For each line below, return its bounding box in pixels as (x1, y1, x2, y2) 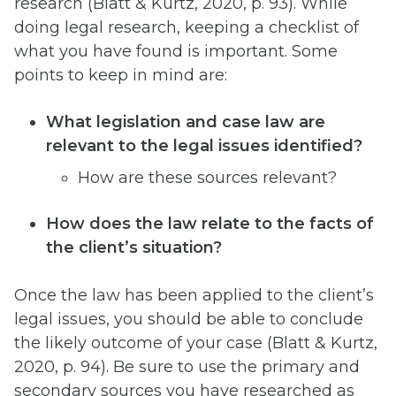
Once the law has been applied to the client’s (14, 286, 374, 306)
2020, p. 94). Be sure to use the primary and (14, 357, 360, 377)
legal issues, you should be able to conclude (14, 309, 363, 330)
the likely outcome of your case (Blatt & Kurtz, (14, 333, 377, 354)
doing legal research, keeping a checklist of (14, 17, 359, 37)
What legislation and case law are (46, 111, 325, 132)
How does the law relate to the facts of (46, 214, 374, 234)
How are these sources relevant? (78, 167, 337, 187)
